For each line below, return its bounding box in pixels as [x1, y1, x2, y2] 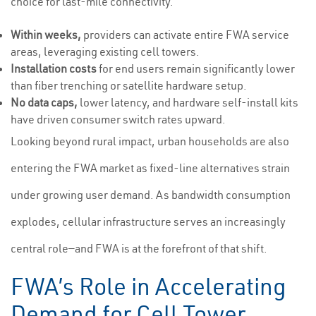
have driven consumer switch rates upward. [11, 112, 226, 126]
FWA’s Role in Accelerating [11, 272, 286, 301]
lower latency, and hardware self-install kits [78, 95, 298, 109]
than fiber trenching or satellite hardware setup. [11, 78, 247, 92]
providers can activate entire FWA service [81, 28, 289, 42]
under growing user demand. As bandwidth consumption [11, 188, 291, 202]
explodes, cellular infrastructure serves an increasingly [11, 214, 286, 229]
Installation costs [11, 61, 97, 75]
